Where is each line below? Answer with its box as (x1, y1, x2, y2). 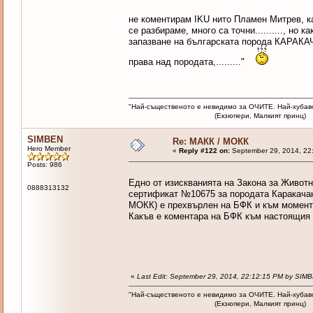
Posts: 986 (27, 161, 62, 169)
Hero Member (27, 145, 71, 153)
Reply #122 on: (178, 147, 230, 155)
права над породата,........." (128, 57, 256, 68)
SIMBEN (27, 134, 63, 145)
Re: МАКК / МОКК (172, 136, 249, 147)
